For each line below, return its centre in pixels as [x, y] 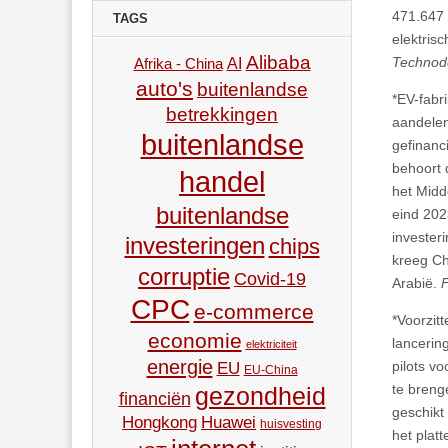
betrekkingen [222, 114]
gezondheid [260, 396]
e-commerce [253, 312]
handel [222, 182]
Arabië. [416, 283]
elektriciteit [271, 344]
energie [179, 367]
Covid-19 [270, 279]
